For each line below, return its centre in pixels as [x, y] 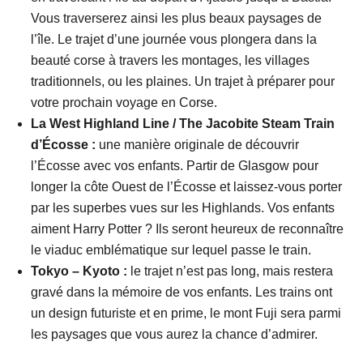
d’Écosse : [64, 144]
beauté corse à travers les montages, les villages [171, 60]
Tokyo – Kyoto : [79, 271]
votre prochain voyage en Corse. [126, 102]
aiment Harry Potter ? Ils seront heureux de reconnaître [188, 228]
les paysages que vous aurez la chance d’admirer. [176, 334]
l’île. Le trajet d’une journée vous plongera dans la [174, 39]
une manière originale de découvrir [198, 144]
